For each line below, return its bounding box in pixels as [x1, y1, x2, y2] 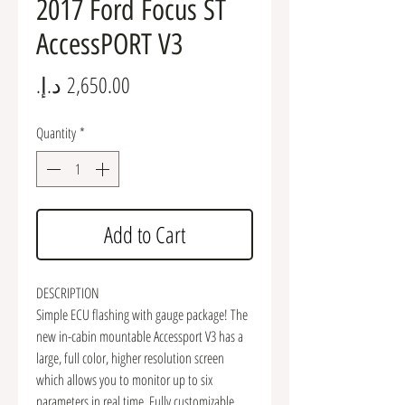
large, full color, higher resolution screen [36, 347, 224, 368]
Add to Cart [104, 218, 185, 250]
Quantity [36, 122, 76, 143]
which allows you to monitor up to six [36, 369, 212, 390]
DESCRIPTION [36, 282, 99, 303]
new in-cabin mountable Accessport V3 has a [36, 325, 243, 346]
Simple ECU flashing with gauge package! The [36, 304, 248, 325]
